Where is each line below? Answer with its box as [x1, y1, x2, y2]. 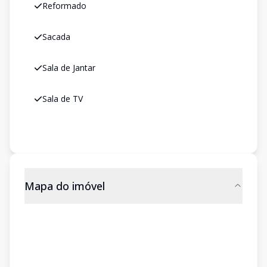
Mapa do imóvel [24, 179, 105, 193]
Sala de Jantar [42, 62, 95, 73]
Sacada [42, 31, 70, 42]
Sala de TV [42, 93, 83, 104]
